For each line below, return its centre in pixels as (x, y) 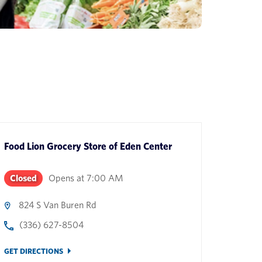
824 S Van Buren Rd (58, 205)
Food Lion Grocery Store (56, 146)
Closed (24, 178)
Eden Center (146, 146)
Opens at (67, 178)
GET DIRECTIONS (34, 251)
